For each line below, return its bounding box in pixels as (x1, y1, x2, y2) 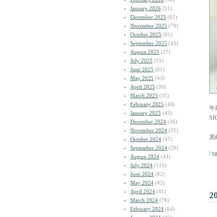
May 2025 (130, 75, 154, 81)
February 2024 (130, 206, 164, 212)
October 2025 (130, 31, 161, 37)
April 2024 (130, 188, 155, 194)
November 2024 (130, 127, 167, 133)
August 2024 (130, 154, 159, 159)
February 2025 (130, 101, 164, 107)
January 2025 (130, 110, 161, 116)
